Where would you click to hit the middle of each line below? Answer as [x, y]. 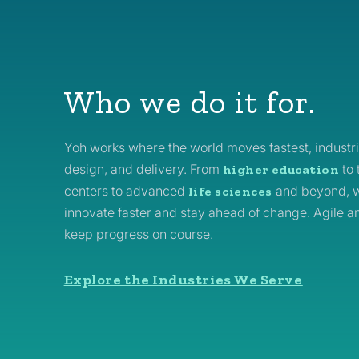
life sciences [230, 192]
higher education [281, 170]
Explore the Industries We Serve [183, 280]
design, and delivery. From [143, 169]
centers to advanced [126, 191]
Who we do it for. [190, 102]
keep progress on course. [138, 234]
